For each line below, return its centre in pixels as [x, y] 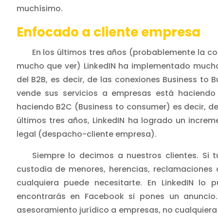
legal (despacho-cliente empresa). [86, 134]
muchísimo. [39, 9]
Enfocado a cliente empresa [108, 32]
